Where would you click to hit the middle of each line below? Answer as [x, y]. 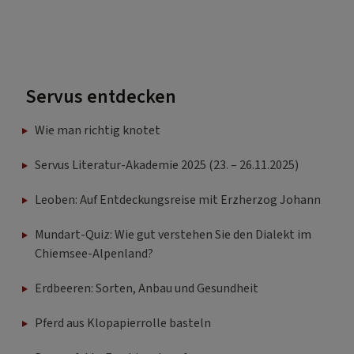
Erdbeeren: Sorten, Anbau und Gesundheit [147, 289]
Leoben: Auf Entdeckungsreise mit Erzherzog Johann [178, 200]
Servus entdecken [101, 97]
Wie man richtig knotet [98, 131]
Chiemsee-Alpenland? [94, 254]
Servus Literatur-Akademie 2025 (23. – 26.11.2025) [167, 166]
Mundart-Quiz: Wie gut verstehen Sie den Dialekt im [173, 235]
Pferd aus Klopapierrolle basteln [123, 324]
